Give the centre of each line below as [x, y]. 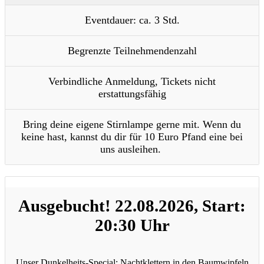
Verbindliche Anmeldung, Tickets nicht [132, 81]
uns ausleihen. [132, 149]
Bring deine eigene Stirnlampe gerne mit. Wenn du [132, 124]
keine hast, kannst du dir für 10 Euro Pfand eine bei [132, 136]
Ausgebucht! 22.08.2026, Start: [132, 205]
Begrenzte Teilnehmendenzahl [132, 50]
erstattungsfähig [132, 93]
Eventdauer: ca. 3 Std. [132, 20]
